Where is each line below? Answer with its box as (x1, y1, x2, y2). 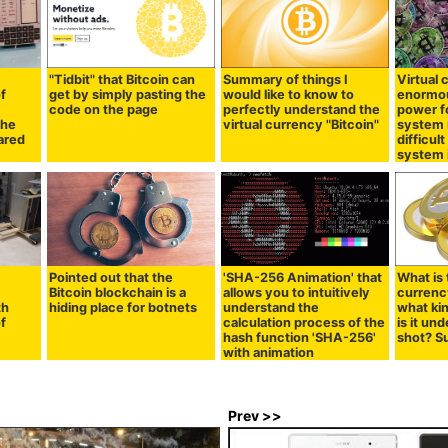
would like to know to (223, 86, 355, 102)
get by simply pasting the (49, 86, 207, 102)
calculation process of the (223, 314, 386, 330)
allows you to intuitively (223, 284, 371, 300)
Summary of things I (223, 71, 349, 87)
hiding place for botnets (49, 299, 198, 315)
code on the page (49, 101, 159, 117)
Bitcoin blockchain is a (49, 284, 187, 300)
